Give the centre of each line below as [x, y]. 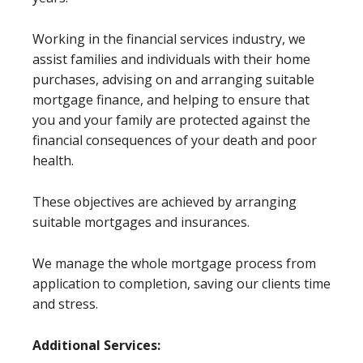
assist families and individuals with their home [171, 59]
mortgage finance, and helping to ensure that [171, 99]
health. [53, 160]
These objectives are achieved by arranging [164, 201]
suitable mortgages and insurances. [141, 222]
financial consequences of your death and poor [175, 140]
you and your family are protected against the [171, 120]
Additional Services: [96, 345]
